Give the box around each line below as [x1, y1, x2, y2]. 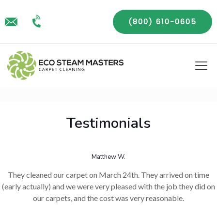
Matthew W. [92, 153, 125, 161]
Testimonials [66, 113, 151, 133]
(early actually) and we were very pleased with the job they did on [2, 182, 215, 191]
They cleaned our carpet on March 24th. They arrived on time [8, 170, 209, 179]
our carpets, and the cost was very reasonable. [33, 193, 184, 202]
